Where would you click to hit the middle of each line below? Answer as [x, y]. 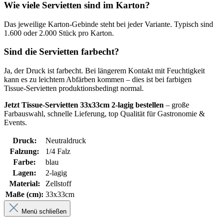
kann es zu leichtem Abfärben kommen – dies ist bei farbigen [98, 80]
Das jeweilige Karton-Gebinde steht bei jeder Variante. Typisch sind [109, 24]
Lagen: [24, 173]
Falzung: [24, 152]
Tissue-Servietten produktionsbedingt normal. [74, 88]
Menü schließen [44, 212]
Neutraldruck [66, 141]
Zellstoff [58, 184]
